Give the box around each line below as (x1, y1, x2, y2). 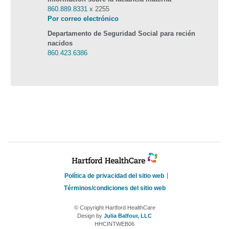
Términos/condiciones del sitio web (63, 185, 166, 192)
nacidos (48, 39, 73, 48)
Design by (77, 213, 104, 219)
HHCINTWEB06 (95, 221, 134, 227)
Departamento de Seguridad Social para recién (48, 30, 195, 38)
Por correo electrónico (48, 15, 119, 23)
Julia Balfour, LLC (104, 213, 152, 219)
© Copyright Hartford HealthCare (74, 204, 155, 211)
